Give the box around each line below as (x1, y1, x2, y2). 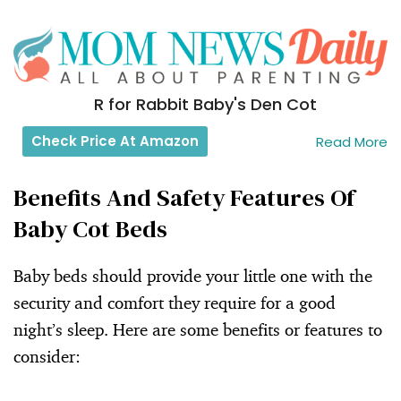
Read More (316, 132, 388, 152)
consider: (13, 345, 81, 367)
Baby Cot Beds (13, 211, 167, 245)
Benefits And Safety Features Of (13, 180, 354, 214)
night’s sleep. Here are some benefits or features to (13, 318, 382, 340)
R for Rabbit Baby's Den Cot (93, 92, 317, 115)
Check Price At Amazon (31, 131, 199, 150)
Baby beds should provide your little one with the (13, 264, 372, 286)
